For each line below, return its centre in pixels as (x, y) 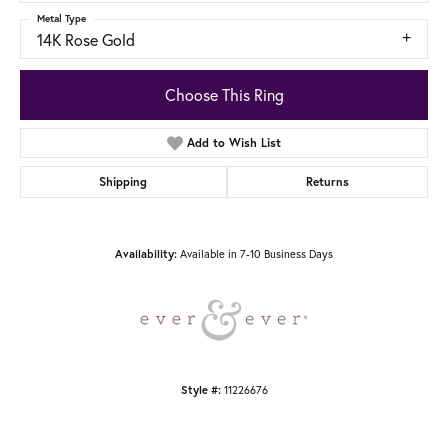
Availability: (146, 253)
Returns (327, 181)
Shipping (123, 181)
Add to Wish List (234, 142)
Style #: (200, 389)
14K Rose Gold (86, 40)
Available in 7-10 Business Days (256, 253)
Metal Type (61, 19)
